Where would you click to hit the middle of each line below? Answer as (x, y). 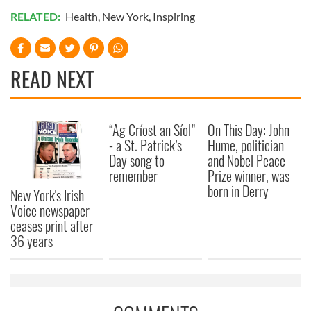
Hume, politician (246, 145)
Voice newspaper (50, 210)
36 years (32, 241)
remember (134, 176)
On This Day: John (249, 130)
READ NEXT (52, 79)
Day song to (137, 160)
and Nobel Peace (247, 160)
